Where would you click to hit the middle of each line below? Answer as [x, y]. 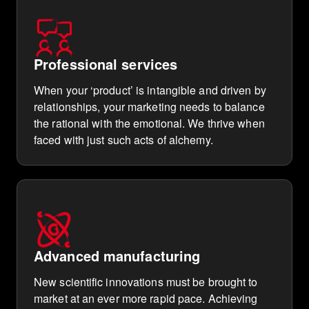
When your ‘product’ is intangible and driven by [150, 90]
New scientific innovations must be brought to [146, 282]
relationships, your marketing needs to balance [149, 107]
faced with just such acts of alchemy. [123, 140]
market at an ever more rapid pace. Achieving [146, 298]
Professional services [106, 64]
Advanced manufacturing [117, 256]
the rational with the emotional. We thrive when [149, 123]
